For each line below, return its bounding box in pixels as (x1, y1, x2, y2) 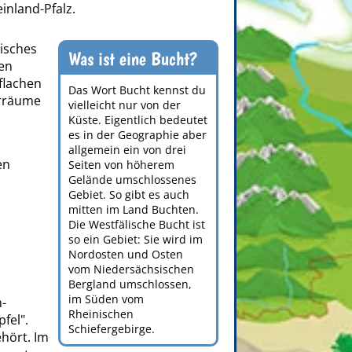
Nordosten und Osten (68, 247, 184, 262)
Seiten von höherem (68, 157, 175, 173)
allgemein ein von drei (68, 142, 187, 158)
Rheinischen (68, 306, 134, 322)
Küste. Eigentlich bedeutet (68, 112, 208, 128)
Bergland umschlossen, (68, 277, 192, 292)
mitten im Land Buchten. (68, 202, 200, 218)
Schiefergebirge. (68, 321, 156, 337)
